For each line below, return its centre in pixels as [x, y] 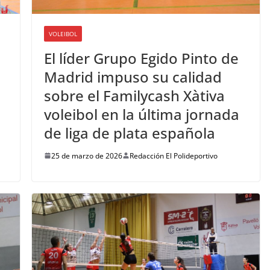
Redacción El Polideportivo [173, 155]
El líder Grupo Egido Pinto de [141, 58]
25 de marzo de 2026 [86, 155]
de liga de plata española [129, 133]
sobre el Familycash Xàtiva [134, 95]
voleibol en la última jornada [141, 114]
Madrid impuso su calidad [133, 77]
